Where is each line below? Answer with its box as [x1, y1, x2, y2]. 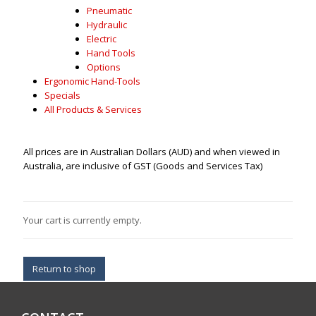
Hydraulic [87, 18, 128, 31]
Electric [87, 32, 117, 45]
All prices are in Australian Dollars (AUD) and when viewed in [23, 145, 281, 158]
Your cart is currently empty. [23, 213, 142, 226]
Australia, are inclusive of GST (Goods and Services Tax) [23, 159, 263, 172]
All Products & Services [44, 102, 142, 116]
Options [87, 60, 121, 73]
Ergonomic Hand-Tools [44, 74, 141, 87]
